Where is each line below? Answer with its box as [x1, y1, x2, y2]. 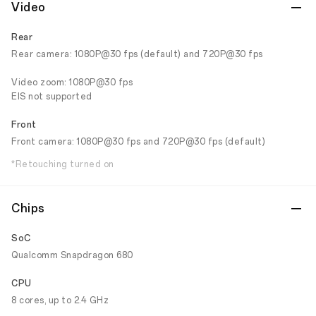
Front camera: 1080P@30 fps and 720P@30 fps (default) [11, 137, 265, 147]
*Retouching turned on [11, 159, 114, 169]
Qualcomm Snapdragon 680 [11, 250, 133, 260]
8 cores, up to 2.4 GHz [11, 296, 109, 305]
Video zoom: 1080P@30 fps [11, 78, 133, 87]
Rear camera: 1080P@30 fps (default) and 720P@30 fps [11, 49, 263, 59]
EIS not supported [11, 92, 92, 102]
